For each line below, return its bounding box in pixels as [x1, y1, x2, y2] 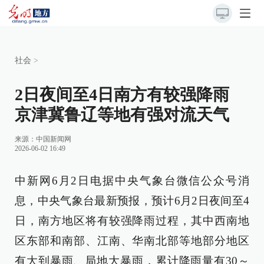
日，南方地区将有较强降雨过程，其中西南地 [15, 214, 249, 227]
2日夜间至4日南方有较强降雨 [15, 85, 229, 104]
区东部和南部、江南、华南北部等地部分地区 [15, 235, 249, 247]
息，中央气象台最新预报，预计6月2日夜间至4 [15, 194, 249, 207]
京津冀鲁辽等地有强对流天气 [15, 105, 229, 124]
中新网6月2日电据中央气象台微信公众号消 [15, 174, 249, 187]
